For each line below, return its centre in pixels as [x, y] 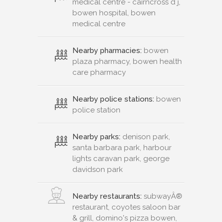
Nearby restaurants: [107, 196]
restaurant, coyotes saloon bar [126, 207]
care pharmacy [99, 72]
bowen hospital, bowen [114, 13]
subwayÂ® [162, 196]
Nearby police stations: [113, 99]
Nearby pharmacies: [107, 50]
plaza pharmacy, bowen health [127, 61]
